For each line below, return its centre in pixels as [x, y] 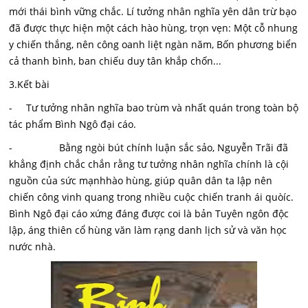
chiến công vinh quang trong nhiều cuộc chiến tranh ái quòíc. [152, 197]
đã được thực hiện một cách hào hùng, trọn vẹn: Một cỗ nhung [154, 28]
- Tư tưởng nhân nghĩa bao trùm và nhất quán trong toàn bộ [154, 108]
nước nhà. [33, 246]
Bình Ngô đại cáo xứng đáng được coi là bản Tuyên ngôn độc [149, 213]
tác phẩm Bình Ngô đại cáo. [73, 124]
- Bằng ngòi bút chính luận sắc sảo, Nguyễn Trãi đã [149, 147]
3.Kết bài [30, 84]
